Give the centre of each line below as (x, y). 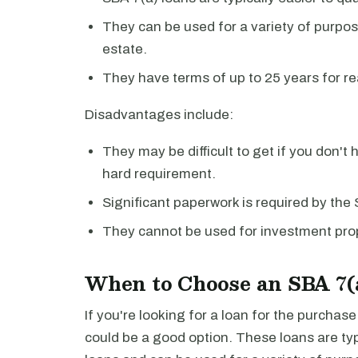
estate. (125, 49)
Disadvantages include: (159, 115)
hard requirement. (159, 174)
